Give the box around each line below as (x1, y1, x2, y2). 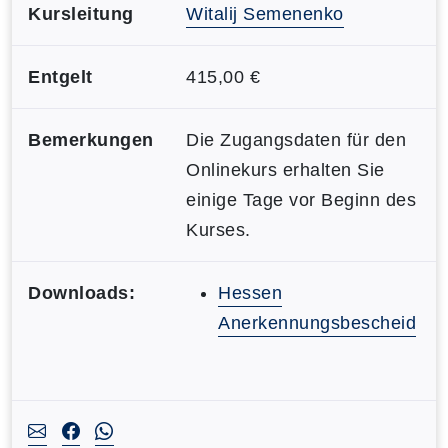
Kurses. (186, 219, 251, 240)
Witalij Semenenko (186, 3, 344, 24)
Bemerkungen (28, 129, 154, 150)
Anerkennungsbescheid (218, 312, 416, 333)
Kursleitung (28, 3, 134, 24)
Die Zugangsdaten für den (186, 129, 406, 150)
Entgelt (28, 66, 93, 87)
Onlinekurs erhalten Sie (186, 159, 385, 180)
